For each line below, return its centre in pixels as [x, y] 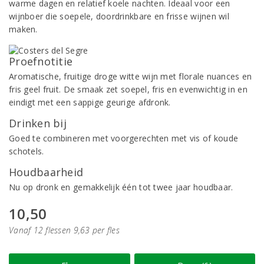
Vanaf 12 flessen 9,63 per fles [64, 230]
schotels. [27, 151]
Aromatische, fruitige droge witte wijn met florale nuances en [131, 76]
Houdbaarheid [46, 172]
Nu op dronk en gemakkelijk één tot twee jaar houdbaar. [121, 187]
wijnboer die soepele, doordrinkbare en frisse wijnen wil [119, 16]
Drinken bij [38, 123]
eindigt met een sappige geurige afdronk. [90, 102]
